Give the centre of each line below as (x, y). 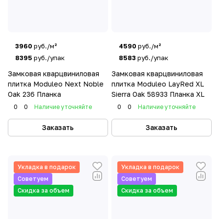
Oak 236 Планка (34, 94)
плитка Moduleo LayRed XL (158, 84)
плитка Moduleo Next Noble (56, 84)
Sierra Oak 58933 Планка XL (158, 94)
